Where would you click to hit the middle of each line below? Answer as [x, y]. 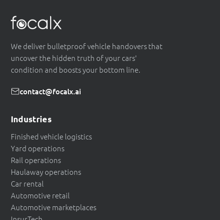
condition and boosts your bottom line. [76, 69]
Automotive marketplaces [54, 207]
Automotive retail [40, 195]
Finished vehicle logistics [51, 136]
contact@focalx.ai [50, 91]
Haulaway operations [46, 171]
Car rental [27, 183]
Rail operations [36, 160]
